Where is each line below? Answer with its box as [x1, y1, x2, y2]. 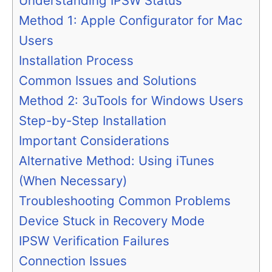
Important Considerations [19, 133, 169, 149]
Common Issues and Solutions [19, 73, 197, 89]
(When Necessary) [19, 173, 127, 189]
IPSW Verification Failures [19, 233, 169, 249]
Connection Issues [19, 253, 127, 269]
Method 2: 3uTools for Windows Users [19, 93, 243, 109]
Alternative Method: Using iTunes [19, 153, 214, 169]
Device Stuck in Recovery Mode [19, 213, 205, 229]
